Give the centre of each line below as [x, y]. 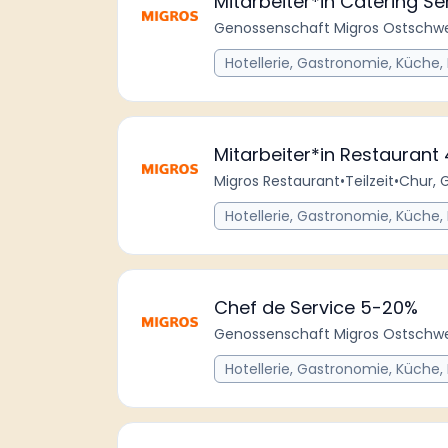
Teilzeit [369, 181]
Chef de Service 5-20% [316, 307]
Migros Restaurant [277, 181]
